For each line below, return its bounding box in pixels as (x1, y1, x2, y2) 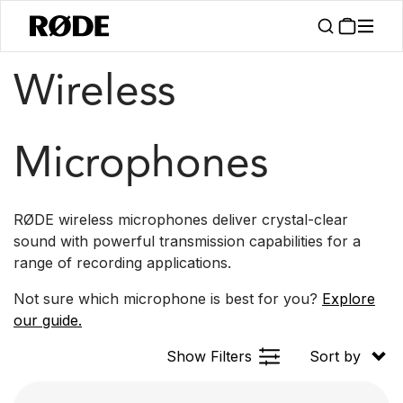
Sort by (309, 347, 361, 365)
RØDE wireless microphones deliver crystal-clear (13, 210, 348, 228)
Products (13, 15, 63, 29)
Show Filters (166, 347, 252, 365)
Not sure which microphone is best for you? (13, 290, 322, 308)
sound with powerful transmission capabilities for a (13, 232, 361, 250)
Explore (322, 290, 375, 308)
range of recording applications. (13, 254, 231, 272)
